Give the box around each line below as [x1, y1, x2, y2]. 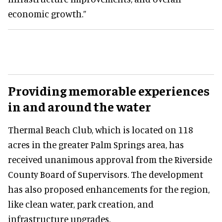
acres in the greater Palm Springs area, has [8, 138, 184, 150]
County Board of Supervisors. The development [8, 168, 203, 180]
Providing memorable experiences [8, 82, 210, 99]
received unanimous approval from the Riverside [8, 153, 212, 165]
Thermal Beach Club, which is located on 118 [8, 123, 193, 135]
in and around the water [8, 98, 151, 114]
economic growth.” [8, 7, 86, 19]
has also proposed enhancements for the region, [8, 183, 210, 195]
